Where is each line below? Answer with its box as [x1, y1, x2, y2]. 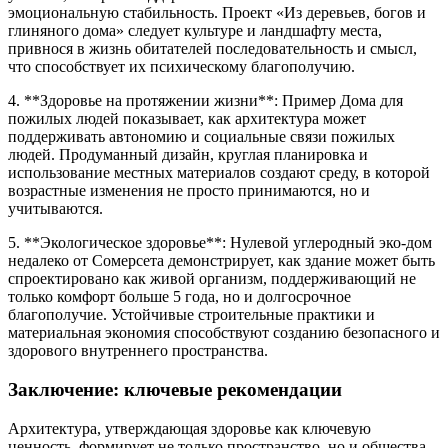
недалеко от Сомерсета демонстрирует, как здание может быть [8, 252, 435, 270]
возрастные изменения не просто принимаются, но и [8, 182, 370, 200]
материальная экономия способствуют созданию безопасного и [8, 324, 440, 342]
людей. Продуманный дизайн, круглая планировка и [8, 146, 368, 164]
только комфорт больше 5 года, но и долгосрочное [8, 288, 351, 306]
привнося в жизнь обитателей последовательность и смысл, [8, 40, 417, 58]
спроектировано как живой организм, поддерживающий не [8, 270, 416, 288]
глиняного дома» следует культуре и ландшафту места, [8, 22, 382, 40]
